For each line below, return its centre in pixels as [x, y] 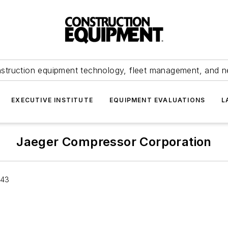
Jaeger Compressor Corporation [114, 142]
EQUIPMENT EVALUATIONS [158, 100]
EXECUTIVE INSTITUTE [52, 100]
